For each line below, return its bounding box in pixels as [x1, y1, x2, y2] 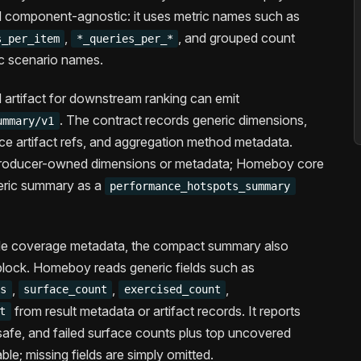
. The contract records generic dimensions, [59, 111, 307, 128]
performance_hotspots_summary [110, 179, 291, 193]
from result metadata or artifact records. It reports [10, 302, 301, 319]
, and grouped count [177, 29, 295, 46]
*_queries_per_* [76, 31, 173, 45]
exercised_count [123, 283, 221, 297]
